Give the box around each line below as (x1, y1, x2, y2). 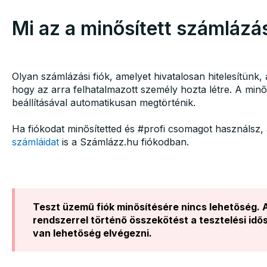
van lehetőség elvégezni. (32, 226, 152, 239)
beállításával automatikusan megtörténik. (11, 96, 198, 108)
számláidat (11, 136, 59, 148)
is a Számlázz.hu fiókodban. (58, 136, 192, 148)
